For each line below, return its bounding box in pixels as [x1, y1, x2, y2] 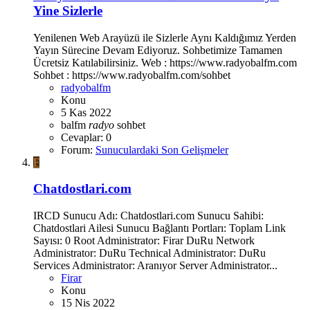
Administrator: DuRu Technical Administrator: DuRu [33, 247, 266, 259]
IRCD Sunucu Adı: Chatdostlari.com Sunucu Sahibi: [33, 210, 264, 222]
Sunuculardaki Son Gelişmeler [95, 143, 228, 156]
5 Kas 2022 [61, 106, 111, 118]
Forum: [61, 143, 95, 156]
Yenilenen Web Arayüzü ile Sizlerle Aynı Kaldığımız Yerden [33, 31, 296, 44]
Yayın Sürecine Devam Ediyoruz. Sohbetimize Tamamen [33, 44, 282, 56]
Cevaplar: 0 [61, 131, 111, 143]
